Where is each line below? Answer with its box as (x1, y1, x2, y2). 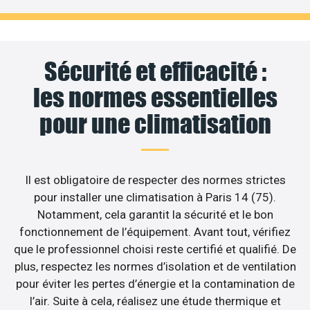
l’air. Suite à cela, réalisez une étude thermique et (29, 294, 281, 309)
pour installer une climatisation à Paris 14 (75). (34, 190, 276, 205)
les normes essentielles (33, 82, 277, 113)
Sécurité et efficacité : (44, 56, 266, 87)
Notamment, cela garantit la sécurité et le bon (37, 208, 273, 222)
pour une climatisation (39, 109, 271, 140)
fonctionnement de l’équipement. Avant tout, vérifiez (19, 225, 291, 239)
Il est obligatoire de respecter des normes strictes (24, 173, 286, 188)
